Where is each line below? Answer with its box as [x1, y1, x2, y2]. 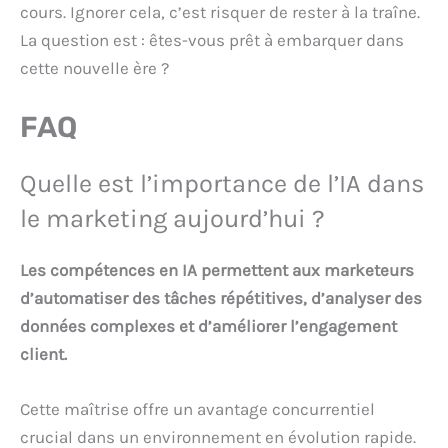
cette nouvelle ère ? [20, 58, 169, 79]
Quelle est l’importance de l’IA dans [20, 169, 424, 199]
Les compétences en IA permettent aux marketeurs [20, 260, 414, 281]
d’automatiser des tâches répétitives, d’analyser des [20, 288, 422, 309]
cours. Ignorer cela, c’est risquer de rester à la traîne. [20, 2, 420, 23]
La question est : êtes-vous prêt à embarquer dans [20, 30, 404, 51]
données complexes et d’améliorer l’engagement [20, 316, 397, 337]
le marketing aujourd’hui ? [20, 204, 325, 234]
